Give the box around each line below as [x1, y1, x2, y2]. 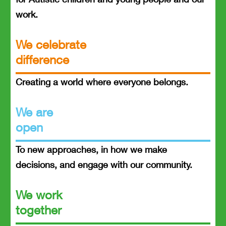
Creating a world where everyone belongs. [16, 76, 188, 87]
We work [16, 187, 62, 202]
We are [16, 104, 53, 119]
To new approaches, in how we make [16, 143, 167, 155]
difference [16, 52, 69, 67]
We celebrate [16, 37, 86, 51]
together [16, 202, 62, 217]
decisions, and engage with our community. [16, 158, 192, 170]
